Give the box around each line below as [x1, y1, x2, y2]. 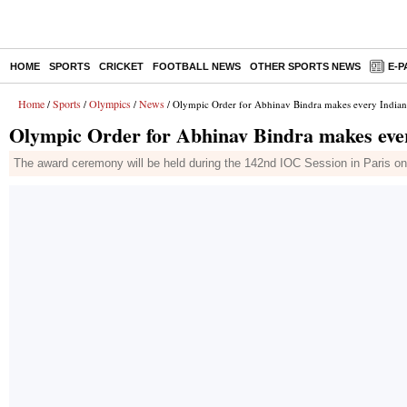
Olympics [89, 96, 131, 111]
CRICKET [99, 61, 144, 72]
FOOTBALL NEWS [153, 61, 241, 72]
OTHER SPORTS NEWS [250, 61, 361, 72]
